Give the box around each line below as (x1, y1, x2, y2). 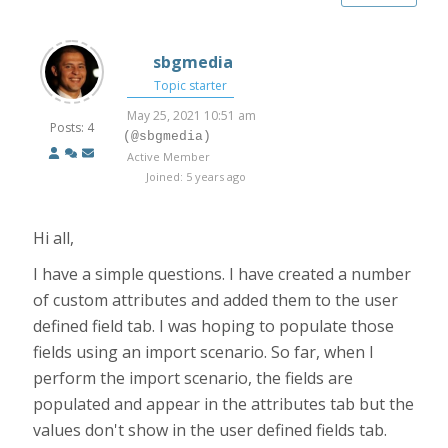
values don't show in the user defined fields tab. (33, 419, 388, 441)
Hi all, (33, 227, 75, 249)
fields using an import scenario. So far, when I (33, 341, 375, 363)
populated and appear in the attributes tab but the (33, 393, 415, 415)
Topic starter (151, 77, 228, 94)
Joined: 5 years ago (143, 169, 247, 184)
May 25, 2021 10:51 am (127, 107, 257, 124)
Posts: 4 (50, 119, 95, 136)
